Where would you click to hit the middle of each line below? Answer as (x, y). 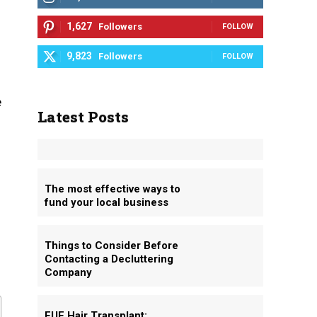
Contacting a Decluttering (109, 259)
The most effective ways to (112, 189)
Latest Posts (83, 117)
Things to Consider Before (111, 246)
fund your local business (106, 202)
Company (68, 272)
